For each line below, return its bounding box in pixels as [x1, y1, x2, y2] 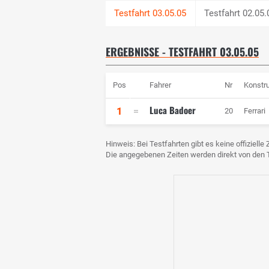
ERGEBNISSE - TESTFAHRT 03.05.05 [106, 44, 259, 60]
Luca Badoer [150, 103, 196, 117]
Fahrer [150, 80, 171, 90]
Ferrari [244, 106, 265, 116]
